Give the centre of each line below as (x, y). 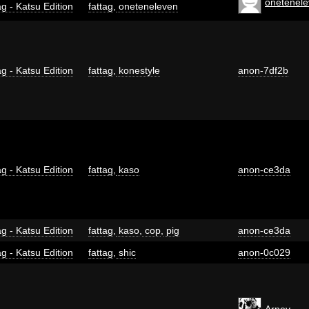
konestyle (138, 70)
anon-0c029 (264, 252)
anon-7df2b (263, 70)
